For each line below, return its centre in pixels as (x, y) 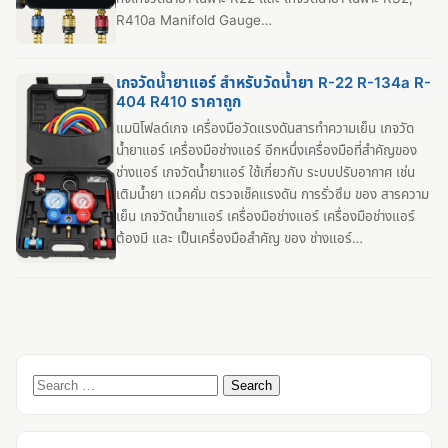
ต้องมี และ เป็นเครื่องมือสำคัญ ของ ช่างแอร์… (239, 238)
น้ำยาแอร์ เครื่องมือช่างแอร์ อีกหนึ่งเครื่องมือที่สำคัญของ (266, 150)
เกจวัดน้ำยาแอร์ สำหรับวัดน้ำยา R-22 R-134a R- (273, 83)
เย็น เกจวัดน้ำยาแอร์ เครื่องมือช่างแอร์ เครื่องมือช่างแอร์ (265, 216)
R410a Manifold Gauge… (194, 19)
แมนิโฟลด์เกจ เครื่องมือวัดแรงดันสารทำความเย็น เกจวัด (265, 128)
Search (58, 382)
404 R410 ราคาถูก (178, 102)
